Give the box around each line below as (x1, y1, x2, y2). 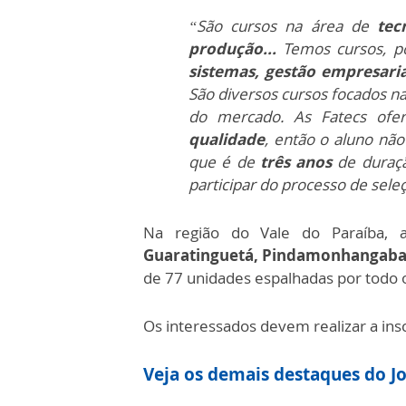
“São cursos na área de (188, 14, 377, 36)
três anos (259, 150, 333, 172)
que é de (188, 150, 260, 172)
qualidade (188, 128, 265, 150)
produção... (188, 37, 276, 59)
